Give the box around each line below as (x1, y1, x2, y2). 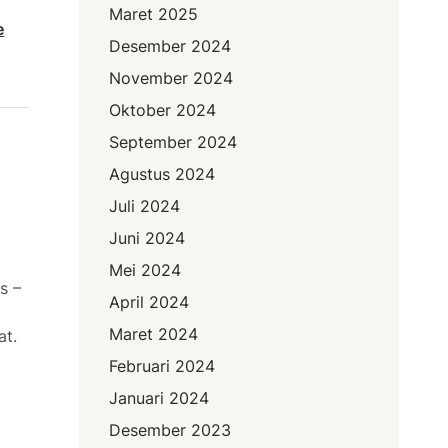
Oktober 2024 (109, 100, 217, 121)
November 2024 (109, 68, 234, 89)
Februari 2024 (109, 356, 216, 377)
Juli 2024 (109, 196, 181, 217)
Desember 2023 (109, 420, 232, 441)
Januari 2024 (109, 388, 210, 409)
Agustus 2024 (109, 164, 216, 185)
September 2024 (109, 132, 238, 153)
